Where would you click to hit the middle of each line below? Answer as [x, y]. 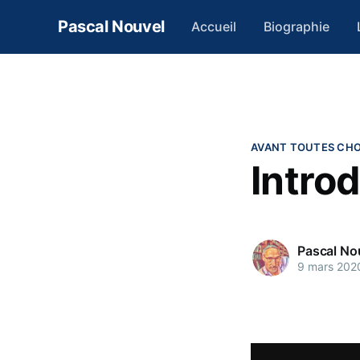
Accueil [214, 26]
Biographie [297, 26]
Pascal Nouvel [111, 27]
